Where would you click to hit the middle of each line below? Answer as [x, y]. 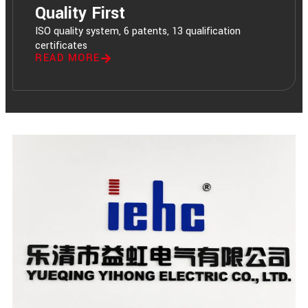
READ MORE [68, 58]
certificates [61, 46]
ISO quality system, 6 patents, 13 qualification [138, 32]
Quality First [80, 14]
